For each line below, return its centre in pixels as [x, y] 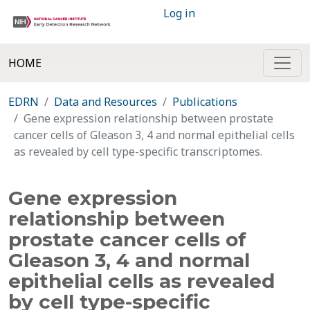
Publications [205, 102]
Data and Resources [106, 102]
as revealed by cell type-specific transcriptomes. [138, 152]
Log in [179, 13]
